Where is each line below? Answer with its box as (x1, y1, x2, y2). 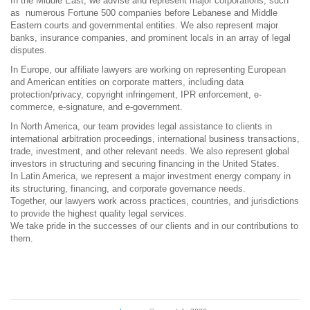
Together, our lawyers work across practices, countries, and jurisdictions (10, 196, 299, 206)
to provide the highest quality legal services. (10, 208, 187, 219)
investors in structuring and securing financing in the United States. (10, 158, 280, 169)
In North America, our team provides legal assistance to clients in (10, 121, 272, 131)
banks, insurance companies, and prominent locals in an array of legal (10, 33, 291, 43)
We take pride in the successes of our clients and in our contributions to (10, 221, 298, 231)
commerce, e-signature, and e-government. (10, 102, 183, 112)
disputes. (10, 45, 47, 55)
